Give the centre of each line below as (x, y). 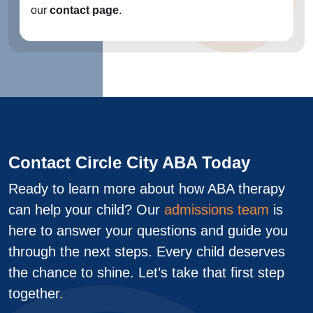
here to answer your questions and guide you (148, 231)
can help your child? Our (86, 210)
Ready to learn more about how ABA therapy (147, 189)
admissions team (217, 210)
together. (36, 293)
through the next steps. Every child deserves (147, 252)
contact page (84, 10)
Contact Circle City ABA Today (129, 162)
